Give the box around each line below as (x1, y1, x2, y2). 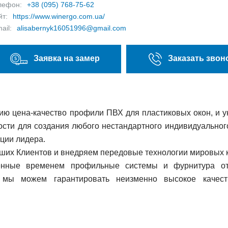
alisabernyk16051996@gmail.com (17, 24, 126, 32)
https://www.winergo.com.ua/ (13, 12, 105, 20)
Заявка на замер (34, 54, 100, 63)
